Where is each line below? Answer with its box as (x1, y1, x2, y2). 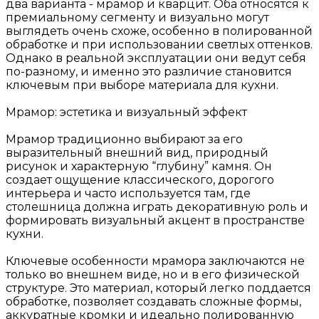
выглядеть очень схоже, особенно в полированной (6, 23, 313, 38)
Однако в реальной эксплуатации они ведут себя (6, 51, 306, 65)
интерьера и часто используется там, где (6, 186, 251, 200)
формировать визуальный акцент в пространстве (6, 213, 305, 227)
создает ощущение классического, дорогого (6, 172, 274, 187)
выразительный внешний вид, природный (6, 145, 268, 159)
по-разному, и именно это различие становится (6, 64, 292, 78)
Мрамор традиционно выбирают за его (6, 132, 243, 146)
